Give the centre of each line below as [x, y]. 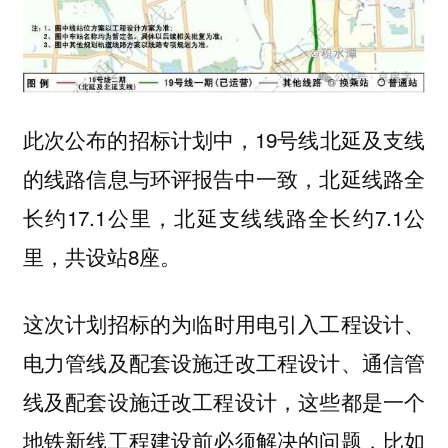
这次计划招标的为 [107, 323]
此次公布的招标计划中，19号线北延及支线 [224, 139]
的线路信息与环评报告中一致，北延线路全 [224, 178]
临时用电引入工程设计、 [309, 324]
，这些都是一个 [351, 401]
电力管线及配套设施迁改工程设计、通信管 [224, 363]
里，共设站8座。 [107, 256]
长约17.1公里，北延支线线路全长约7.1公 [224, 217]
